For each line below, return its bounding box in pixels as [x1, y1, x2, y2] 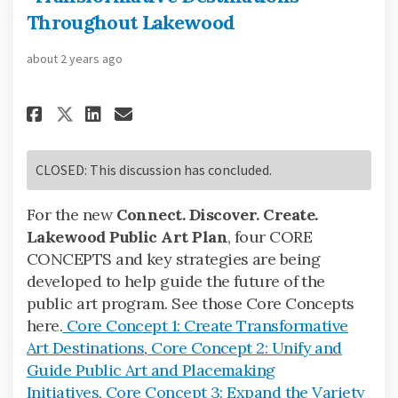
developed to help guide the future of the [27, 270, 325, 291]
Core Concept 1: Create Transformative [62, 314, 348, 336]
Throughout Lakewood [27, 9, 235, 35]
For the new [27, 203, 116, 225]
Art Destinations [27, 337, 145, 358]
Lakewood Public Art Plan [27, 226, 228, 247]
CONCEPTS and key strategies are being [27, 248, 321, 269]
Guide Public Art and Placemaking [27, 359, 275, 380]
